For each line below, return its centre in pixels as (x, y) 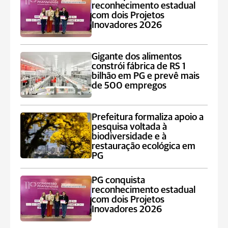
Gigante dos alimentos (137, 57)
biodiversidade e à (129, 137)
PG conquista (119, 180)
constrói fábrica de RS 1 (139, 66)
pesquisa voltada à (130, 127)
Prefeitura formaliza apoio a (148, 117)
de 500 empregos (129, 86)
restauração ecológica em (144, 146)
